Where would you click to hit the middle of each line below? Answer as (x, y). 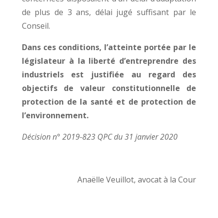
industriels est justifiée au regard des (109, 74)
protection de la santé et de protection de (109, 102)
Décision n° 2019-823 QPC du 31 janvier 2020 (100, 137)
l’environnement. (55, 115)
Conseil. (36, 26)
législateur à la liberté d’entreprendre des (109, 61)
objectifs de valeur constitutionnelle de (109, 88)
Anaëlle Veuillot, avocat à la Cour (137, 180)
